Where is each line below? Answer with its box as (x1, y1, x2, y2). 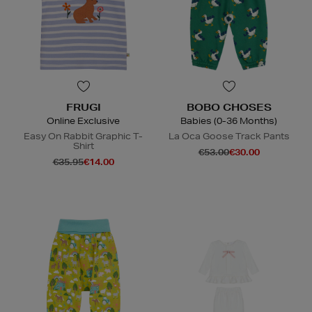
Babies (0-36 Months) (180, 115, 277, 127)
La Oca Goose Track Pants (168, 130, 290, 143)
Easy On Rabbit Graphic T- (24, 130, 143, 143)
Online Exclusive (47, 115, 120, 127)
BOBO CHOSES (186, 101, 272, 114)
